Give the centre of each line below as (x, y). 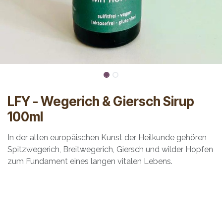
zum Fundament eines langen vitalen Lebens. (90, 162)
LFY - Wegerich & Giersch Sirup (101, 102)
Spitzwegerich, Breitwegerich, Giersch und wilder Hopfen (110, 150)
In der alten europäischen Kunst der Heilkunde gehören (107, 138)
